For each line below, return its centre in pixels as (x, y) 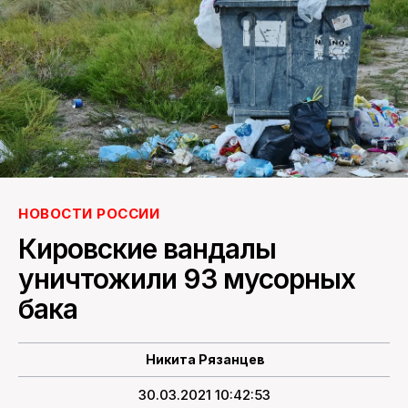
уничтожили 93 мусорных (187, 278)
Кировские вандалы (147, 248)
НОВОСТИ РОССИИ (89, 213)
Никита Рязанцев (205, 359)
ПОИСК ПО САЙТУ (204, 38)
